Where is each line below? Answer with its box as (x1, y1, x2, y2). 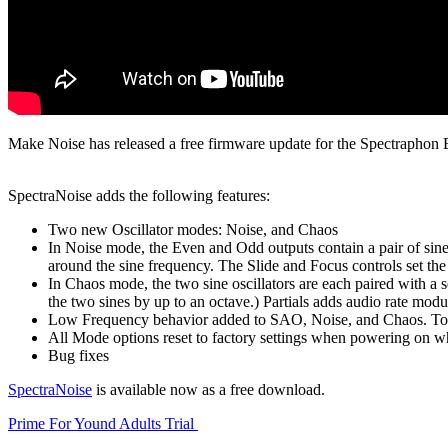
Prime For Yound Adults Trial (8, 414, 198, 432)
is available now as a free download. (92, 380, 325, 398)
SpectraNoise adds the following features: (8, 186, 270, 204)
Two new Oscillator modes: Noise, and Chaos (48, 220, 338, 238)
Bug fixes (48, 346, 109, 364)
